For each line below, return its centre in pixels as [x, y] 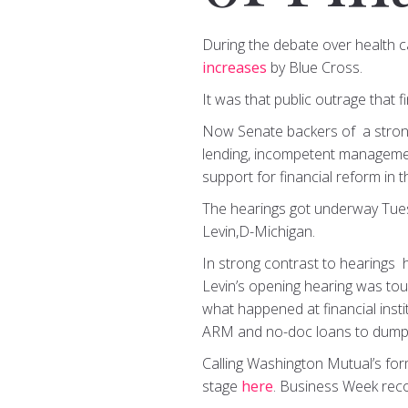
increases [235, 67]
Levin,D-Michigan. [259, 231]
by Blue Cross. [315, 67]
